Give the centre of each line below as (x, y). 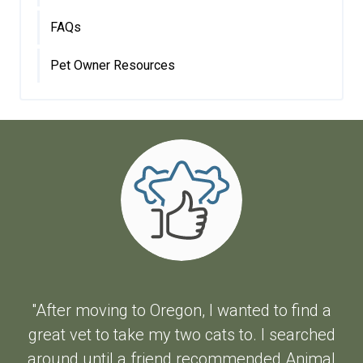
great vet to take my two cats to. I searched (181, 335)
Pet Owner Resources (113, 66)
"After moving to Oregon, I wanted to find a (181, 311)
